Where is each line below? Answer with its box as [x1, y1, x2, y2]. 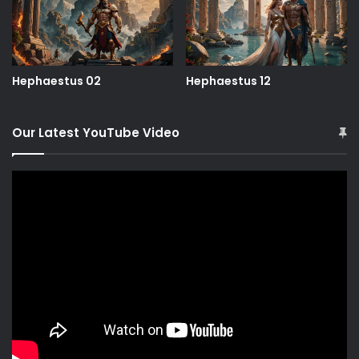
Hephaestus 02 [12, 72, 101, 89]
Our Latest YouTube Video [12, 123, 179, 141]
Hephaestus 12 [186, 72, 271, 89]
